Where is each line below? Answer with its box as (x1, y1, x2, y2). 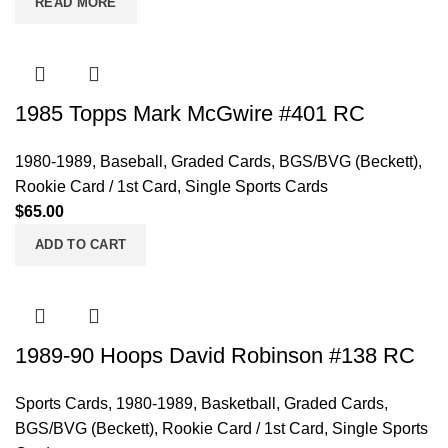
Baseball (100, 153, 163, 170)
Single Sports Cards (185, 178, 328, 195)
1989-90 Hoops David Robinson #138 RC (15, 343, 415, 368)
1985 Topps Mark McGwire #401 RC (15, 101, 365, 126)
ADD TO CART (35, 237, 127, 252)
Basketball (201, 395, 276, 412)
